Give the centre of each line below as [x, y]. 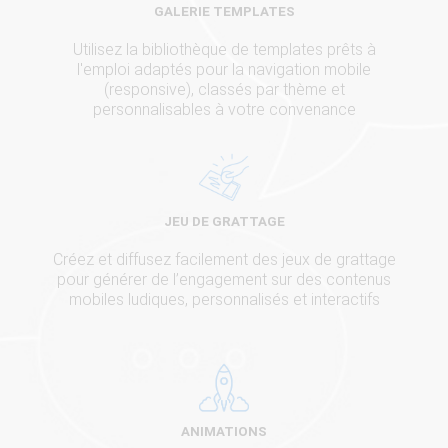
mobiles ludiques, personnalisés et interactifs [224, 299]
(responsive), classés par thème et [224, 89]
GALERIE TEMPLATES [224, 11]
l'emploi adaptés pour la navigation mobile [224, 69]
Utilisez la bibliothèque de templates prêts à [224, 49]
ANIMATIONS [224, 431]
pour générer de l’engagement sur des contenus [224, 279]
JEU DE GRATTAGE [224, 221]
